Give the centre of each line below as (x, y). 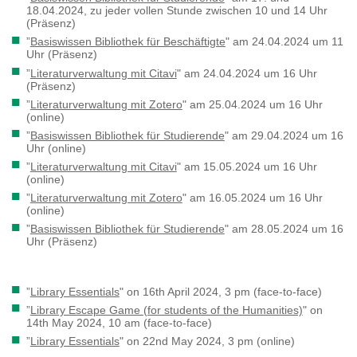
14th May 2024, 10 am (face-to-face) (119, 323)
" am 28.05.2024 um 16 (284, 229)
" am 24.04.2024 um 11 (284, 42)
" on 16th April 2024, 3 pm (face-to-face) (220, 291)
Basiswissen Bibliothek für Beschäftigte (127, 42)
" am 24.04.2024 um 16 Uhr (247, 73)
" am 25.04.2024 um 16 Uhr (252, 104)
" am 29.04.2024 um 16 (284, 135)
